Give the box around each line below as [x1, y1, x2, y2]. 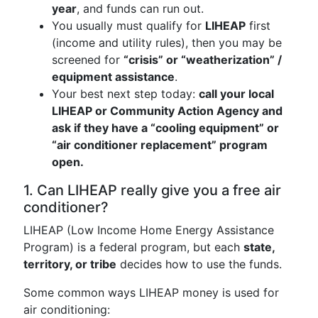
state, [243, 240, 275, 254]
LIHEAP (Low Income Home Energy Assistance [23, 223, 274, 237]
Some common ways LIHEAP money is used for [23, 285, 279, 300]
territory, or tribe [23, 257, 116, 271]
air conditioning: [23, 302, 110, 317]
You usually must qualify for [52, 18, 205, 33]
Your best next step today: [52, 87, 199, 101]
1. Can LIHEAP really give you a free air [23, 182, 281, 199]
